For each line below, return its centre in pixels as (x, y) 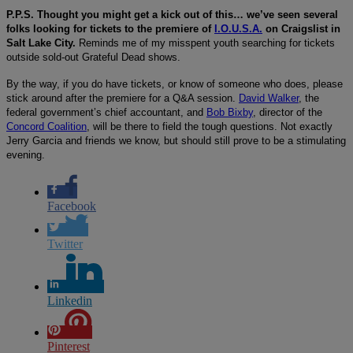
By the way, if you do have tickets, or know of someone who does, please (175, 84)
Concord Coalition (46, 126)
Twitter (65, 243)
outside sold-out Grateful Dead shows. (93, 57)
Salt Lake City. (43, 43)
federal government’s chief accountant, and (106, 112)
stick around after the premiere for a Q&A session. (123, 98)
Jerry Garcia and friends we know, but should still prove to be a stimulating (176, 140)
